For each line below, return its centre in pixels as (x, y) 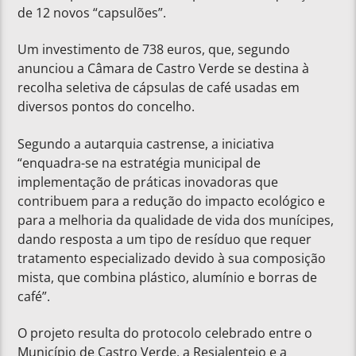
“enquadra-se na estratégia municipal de (139, 163)
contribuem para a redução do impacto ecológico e (172, 201)
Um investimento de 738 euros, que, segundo (154, 50)
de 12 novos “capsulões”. (92, 12)
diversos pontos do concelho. (106, 107)
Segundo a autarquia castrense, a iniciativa (146, 143)
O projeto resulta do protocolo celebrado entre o (165, 333)
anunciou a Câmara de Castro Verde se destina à (164, 69)
